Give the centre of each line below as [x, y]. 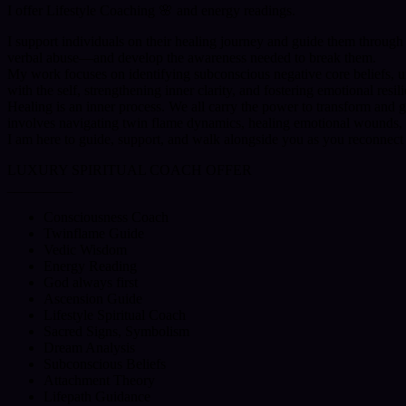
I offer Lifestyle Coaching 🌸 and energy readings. [151, 11]
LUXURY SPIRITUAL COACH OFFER [130, 170]
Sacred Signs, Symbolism [116, 332]
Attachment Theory [99, 381]
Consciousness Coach [106, 217]
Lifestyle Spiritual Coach [115, 315]
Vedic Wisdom [85, 250]
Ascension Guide [93, 299]
